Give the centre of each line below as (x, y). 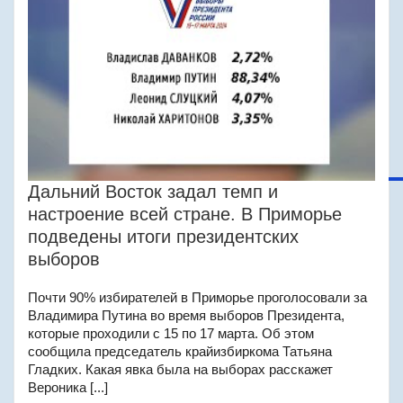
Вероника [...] (68, 387)
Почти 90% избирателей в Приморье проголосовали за (197, 297)
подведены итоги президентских (163, 237)
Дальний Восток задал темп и (153, 192)
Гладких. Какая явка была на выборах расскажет (180, 369)
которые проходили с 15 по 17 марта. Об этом (171, 333)
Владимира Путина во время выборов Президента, (186, 315)
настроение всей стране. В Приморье (185, 214)
